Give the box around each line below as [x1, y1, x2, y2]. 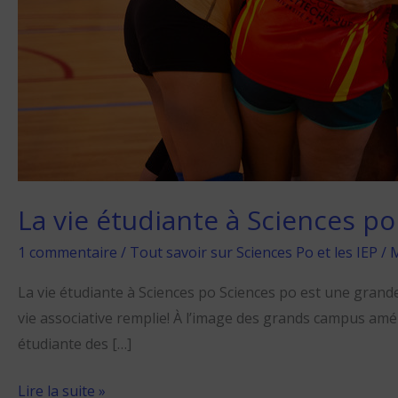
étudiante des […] [18, 333, 131, 354]
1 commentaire [18, 242, 117, 262]
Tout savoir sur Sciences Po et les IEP [130, 242, 378, 262]
